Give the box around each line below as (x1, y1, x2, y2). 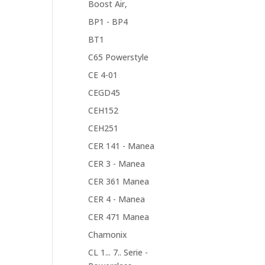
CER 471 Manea (88, 211, 150, 222)
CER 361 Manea (88, 176, 150, 187)
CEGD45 (88, 87, 121, 98)
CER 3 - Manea (88, 158, 146, 169)
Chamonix (88, 229, 128, 240)
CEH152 (88, 105, 119, 116)
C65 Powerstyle (88, 51, 149, 63)
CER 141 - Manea (88, 140, 155, 151)
